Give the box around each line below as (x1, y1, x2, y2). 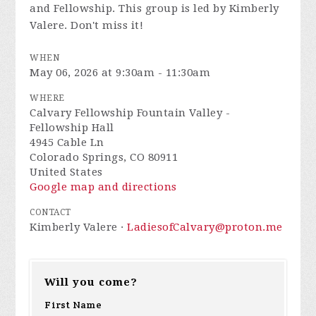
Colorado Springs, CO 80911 (30, 151, 178, 164)
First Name (44, 298, 102, 311)
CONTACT (30, 207, 71, 217)
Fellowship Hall (30, 121, 114, 134)
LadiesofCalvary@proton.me (127, 221, 283, 233)
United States (30, 166, 103, 178)
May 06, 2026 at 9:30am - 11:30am (30, 66, 211, 79)
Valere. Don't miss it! (30, 19, 144, 32)
